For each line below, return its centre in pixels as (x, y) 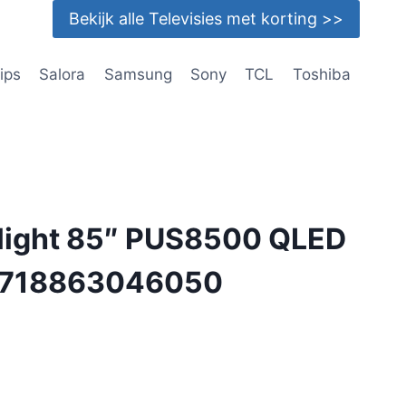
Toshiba (321, 74)
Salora (63, 74)
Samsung (138, 74)
